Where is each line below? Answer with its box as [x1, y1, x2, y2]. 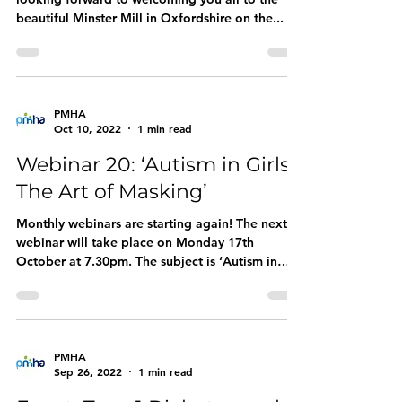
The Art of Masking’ [16, 179, 207, 204]
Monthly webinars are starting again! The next [16, 215, 287, 232]
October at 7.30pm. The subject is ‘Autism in [16, 253, 277, 269]
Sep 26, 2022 [54, 364, 122, 379]
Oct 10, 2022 [54, 121, 121, 135]
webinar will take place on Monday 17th [16, 234, 254, 250]
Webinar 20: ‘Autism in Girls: [16, 153, 294, 177]
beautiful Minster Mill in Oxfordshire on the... [16, 10, 284, 26]
